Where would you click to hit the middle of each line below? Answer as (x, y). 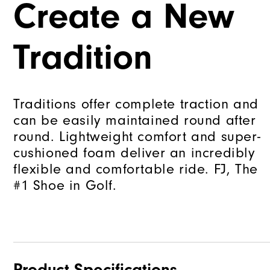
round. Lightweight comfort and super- (137, 137)
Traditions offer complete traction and (136, 104)
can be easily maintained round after (135, 120)
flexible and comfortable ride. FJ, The (136, 169)
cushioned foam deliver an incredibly (134, 153)
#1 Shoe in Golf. (65, 185)
